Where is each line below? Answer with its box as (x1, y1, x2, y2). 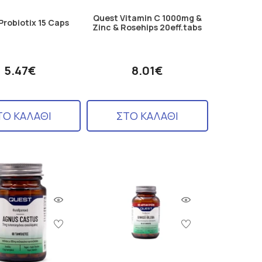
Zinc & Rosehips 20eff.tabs (92, 21, 202, 33)
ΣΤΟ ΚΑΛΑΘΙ (116, 108, 178, 123)
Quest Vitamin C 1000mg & (92, 12, 202, 23)
